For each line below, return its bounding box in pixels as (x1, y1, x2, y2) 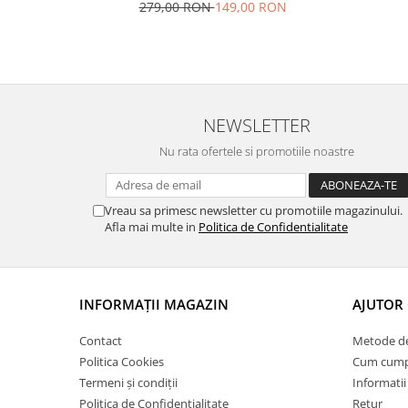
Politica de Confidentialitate (199, 219, 348, 235)
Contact (79, 332, 122, 349)
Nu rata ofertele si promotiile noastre (159, 143, 354, 159)
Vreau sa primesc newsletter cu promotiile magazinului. (105, 202, 403, 219)
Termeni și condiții (79, 374, 178, 391)
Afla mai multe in (105, 219, 199, 235)
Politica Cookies (79, 353, 164, 370)
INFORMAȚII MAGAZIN (79, 295, 229, 313)
